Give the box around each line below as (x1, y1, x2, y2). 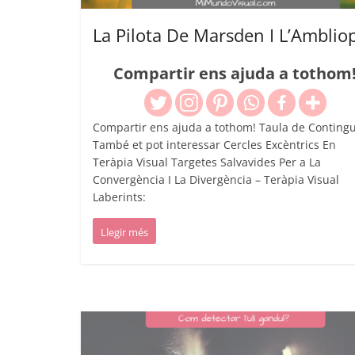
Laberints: (93, 189, 146, 205)
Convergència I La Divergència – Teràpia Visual (93, 172, 342, 188)
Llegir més (101, 225, 148, 240)
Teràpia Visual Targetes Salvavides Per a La (93, 155, 321, 170)
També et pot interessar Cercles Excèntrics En (93, 137, 336, 153)
